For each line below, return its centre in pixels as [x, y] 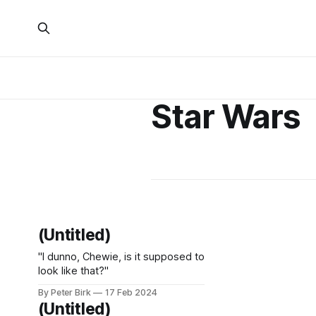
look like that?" [73, 271]
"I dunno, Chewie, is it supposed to [121, 257]
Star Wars [226, 116]
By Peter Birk [65, 292]
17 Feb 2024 [131, 292]
